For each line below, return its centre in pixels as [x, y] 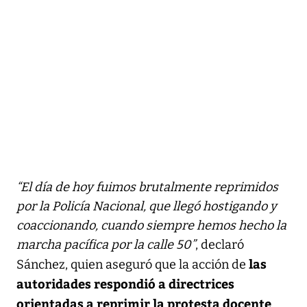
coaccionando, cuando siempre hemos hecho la [151, 225]
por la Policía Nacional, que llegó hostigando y [147, 206]
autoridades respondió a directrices [125, 283]
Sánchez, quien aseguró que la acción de [131, 264]
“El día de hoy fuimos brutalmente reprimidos [147, 187]
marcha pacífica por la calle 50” [106, 244]
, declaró [220, 244]
